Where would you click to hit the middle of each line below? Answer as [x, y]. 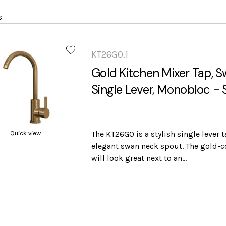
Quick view [25, 133]
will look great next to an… [139, 158]
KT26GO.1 [110, 55]
